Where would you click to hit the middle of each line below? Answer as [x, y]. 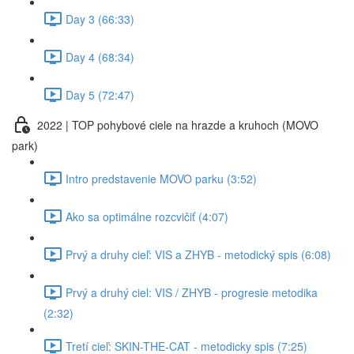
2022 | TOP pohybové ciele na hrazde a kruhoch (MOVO [178, 124]
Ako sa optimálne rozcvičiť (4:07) [147, 216]
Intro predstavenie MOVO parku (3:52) [161, 178]
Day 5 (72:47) [100, 94]
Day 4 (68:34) [100, 56]
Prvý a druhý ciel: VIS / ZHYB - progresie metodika [192, 292]
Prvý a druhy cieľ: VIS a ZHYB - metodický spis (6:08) [198, 254]
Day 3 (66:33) [100, 19]
